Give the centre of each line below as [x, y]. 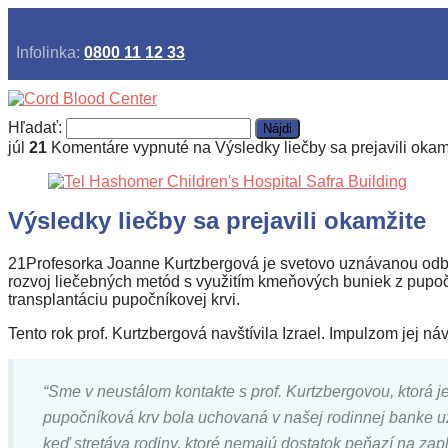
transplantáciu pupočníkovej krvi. [124, 299]
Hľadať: [35, 127]
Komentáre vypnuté [120, 147]
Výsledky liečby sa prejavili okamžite [217, 220]
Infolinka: [46, 52]
